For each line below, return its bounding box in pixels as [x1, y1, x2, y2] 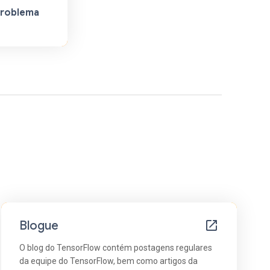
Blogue [19, 218, 58, 233]
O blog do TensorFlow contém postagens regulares [19, 242, 212, 253]
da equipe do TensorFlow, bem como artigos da [19, 256, 198, 266]
